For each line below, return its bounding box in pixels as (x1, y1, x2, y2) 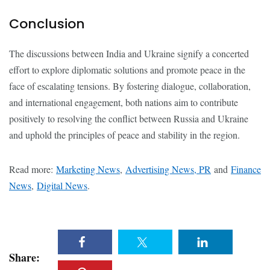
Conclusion (9, 14, 85, 33)
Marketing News (56, 163, 120, 175)
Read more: (9, 163, 56, 175)
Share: (9, 250, 40, 266)
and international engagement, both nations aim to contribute (9, 96, 238, 108)
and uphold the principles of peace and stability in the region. (9, 128, 240, 141)
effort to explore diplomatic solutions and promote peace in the (9, 63, 245, 76)
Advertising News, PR (125, 163, 211, 175)
